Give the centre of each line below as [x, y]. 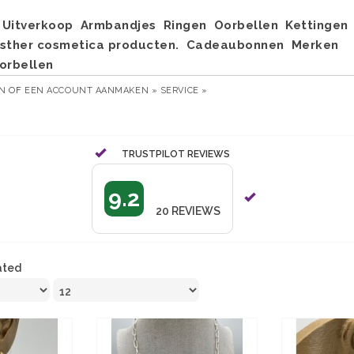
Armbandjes [118, 25]
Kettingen [317, 25]
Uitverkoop [38, 25]
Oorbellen [246, 25]
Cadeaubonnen [235, 45]
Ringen [185, 25]
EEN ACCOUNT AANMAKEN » [91, 90]
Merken [315, 45]
